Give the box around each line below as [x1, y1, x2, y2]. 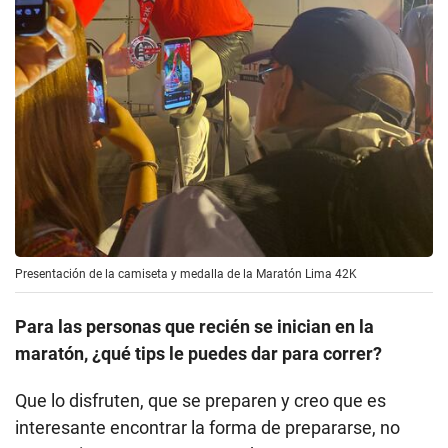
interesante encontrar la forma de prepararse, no [15, 417, 400, 439]
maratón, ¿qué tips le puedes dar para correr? [15, 343, 382, 365]
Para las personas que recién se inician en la [15, 316, 374, 338]
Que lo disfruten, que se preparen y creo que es [15, 390, 386, 412]
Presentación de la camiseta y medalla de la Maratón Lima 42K [15, 267, 357, 282]
